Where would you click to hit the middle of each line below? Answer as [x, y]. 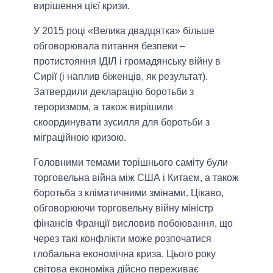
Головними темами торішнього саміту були [131, 162]
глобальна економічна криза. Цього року [125, 253]
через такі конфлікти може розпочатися [122, 238]
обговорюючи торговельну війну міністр [123, 208]
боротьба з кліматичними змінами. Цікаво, [129, 193]
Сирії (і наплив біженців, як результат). [121, 76]
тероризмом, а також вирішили [103, 107]
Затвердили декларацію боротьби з [114, 91]
